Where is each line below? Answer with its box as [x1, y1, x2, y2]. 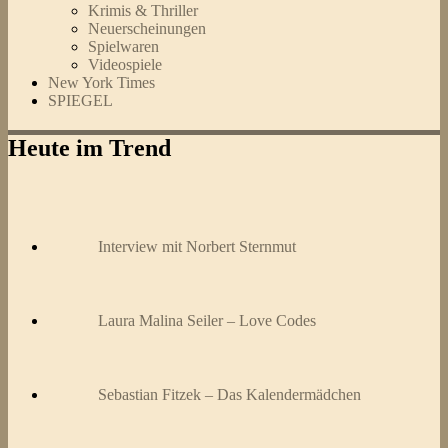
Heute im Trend [8, 135, 171, 162]
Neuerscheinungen [88, 20, 206, 38]
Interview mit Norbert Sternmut [98, 238, 296, 256]
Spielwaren [88, 38, 159, 56]
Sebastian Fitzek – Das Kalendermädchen [98, 386, 361, 404]
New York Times [48, 74, 155, 92]
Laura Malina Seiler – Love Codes [98, 312, 316, 330]
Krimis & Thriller [88, 2, 198, 20]
